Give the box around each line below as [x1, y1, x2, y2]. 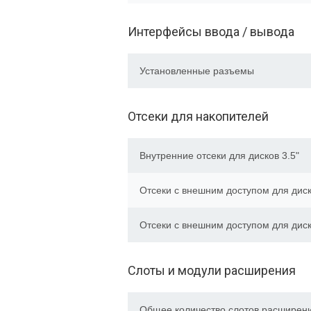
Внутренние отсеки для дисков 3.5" [140, 150, 299, 161]
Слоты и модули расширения [128, 263, 296, 278]
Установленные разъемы [140, 65, 254, 76]
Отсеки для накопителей [128, 109, 269, 124]
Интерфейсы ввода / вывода [128, 24, 294, 39]
